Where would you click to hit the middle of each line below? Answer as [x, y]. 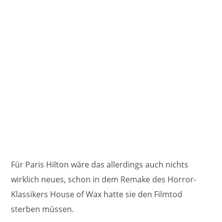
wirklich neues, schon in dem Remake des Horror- [104, 179]
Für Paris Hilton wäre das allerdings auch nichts [100, 164]
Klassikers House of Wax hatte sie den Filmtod [97, 194]
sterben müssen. [43, 209]
